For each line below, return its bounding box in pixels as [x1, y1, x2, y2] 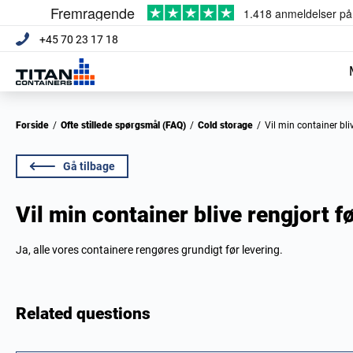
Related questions [16, 304, 150, 323]
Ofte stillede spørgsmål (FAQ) [67, 120, 186, 131]
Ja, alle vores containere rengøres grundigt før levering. [16, 243, 283, 256]
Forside [21, 120, 49, 131]
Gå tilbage [63, 160, 115, 173]
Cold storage [204, 120, 253, 131]
